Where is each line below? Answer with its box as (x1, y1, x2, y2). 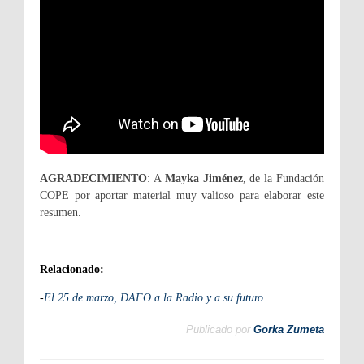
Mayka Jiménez (164, 171, 243, 184)
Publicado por (186, 323, 250, 336)
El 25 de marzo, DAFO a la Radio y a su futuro (44, 291, 263, 304)
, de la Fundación (242, 171, 325, 184)
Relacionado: (40, 262, 104, 275)
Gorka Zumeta (253, 323, 324, 336)
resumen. (40, 206, 81, 219)
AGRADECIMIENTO (40, 171, 147, 184)
